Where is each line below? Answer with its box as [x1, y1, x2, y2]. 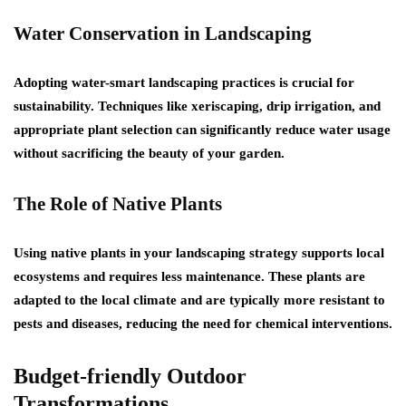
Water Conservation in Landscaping [14, 22, 312, 44]
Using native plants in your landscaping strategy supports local [14, 245, 384, 260]
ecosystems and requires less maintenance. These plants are [14, 268, 365, 284]
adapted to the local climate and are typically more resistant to [14, 292, 385, 307]
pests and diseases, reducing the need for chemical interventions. [14, 315, 392, 331]
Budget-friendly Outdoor [14, 363, 246, 388]
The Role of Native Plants [14, 192, 222, 215]
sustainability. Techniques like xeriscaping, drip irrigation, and [14, 98, 381, 113]
